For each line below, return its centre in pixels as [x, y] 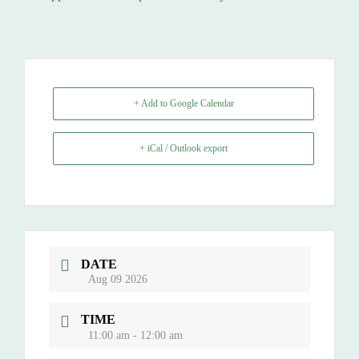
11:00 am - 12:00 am [135, 335]
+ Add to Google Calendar [184, 103]
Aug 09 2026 [118, 280]
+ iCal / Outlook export [184, 148]
